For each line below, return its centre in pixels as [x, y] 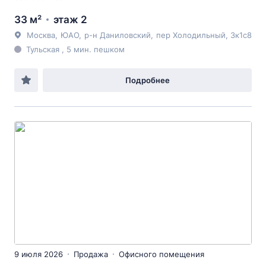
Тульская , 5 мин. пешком [75, 49]
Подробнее [147, 80]
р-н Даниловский [118, 35]
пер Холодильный [191, 35]
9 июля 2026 [39, 254]
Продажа [91, 254]
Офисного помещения [161, 254]
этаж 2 [70, 20]
